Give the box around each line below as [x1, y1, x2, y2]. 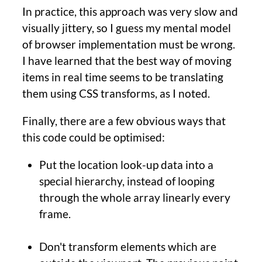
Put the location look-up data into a [39, 157, 213, 171]
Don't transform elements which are [39, 240, 216, 254]
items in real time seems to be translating [22, 70, 223, 84]
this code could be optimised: [22, 130, 165, 144]
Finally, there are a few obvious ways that [22, 113, 226, 127]
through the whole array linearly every [39, 190, 230, 204]
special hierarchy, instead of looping [39, 174, 215, 188]
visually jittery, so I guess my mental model [22, 20, 231, 35]
